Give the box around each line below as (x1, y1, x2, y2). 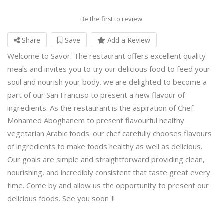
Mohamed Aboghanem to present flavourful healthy (7, 115, 184, 125)
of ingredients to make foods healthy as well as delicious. (7, 141, 202, 151)
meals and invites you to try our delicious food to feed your (7, 63, 210, 74)
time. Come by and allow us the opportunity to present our (7, 180, 209, 190)
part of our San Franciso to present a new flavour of (7, 89, 185, 100)
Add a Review (105, 35, 150, 45)
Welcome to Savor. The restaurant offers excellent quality (7, 50, 206, 61)
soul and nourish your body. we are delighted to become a (7, 76, 207, 87)
